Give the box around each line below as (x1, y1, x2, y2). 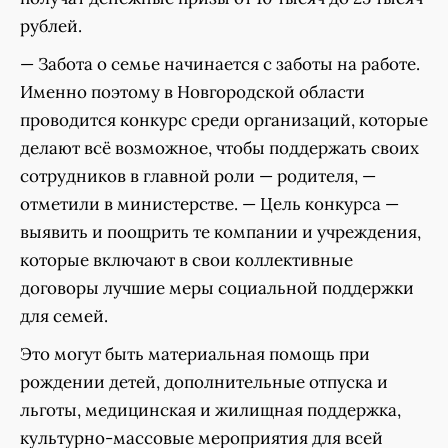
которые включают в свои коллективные (20, 249, 353, 272)
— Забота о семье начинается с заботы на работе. (20, 53, 420, 76)
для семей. (20, 305, 108, 328)
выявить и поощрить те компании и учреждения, (20, 221, 421, 244)
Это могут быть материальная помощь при (20, 343, 370, 366)
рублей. (20, 15, 82, 38)
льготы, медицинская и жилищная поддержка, (20, 399, 401, 422)
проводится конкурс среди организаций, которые (20, 109, 428, 132)
